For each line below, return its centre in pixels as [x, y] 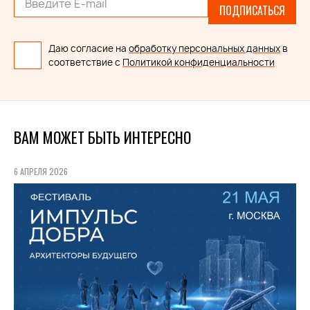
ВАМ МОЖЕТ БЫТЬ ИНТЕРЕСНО [102, 137]
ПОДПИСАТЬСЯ [252, 11]
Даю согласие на [89, 49]
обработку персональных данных [204, 49]
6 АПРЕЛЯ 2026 [41, 172]
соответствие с [85, 63]
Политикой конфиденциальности [199, 63]
